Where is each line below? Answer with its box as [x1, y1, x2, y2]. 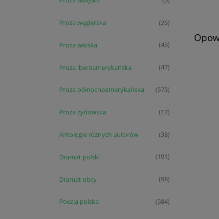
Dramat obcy [59, 175, 97, 184]
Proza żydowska [59, 108, 106, 117]
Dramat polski [59, 152, 100, 161]
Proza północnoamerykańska [59, 85, 144, 94]
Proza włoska [59, 40, 97, 49]
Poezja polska [59, 197, 99, 206]
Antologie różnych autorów [59, 130, 138, 139]
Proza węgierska [59, 18, 106, 27]
